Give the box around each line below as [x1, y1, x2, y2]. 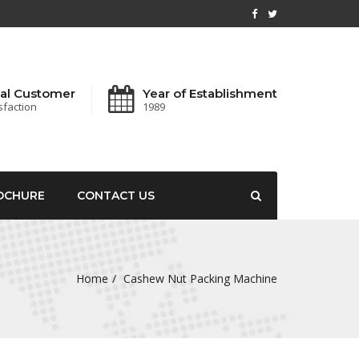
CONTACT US [77, 188, 155, 203]
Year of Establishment [143, 85, 277, 101]
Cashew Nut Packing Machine [123, 271, 277, 286]
